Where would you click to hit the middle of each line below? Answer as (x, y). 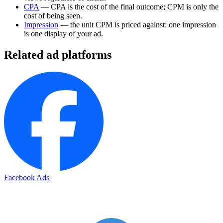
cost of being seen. (53, 16)
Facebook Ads (27, 178)
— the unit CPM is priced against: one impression (137, 25)
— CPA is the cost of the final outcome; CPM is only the (129, 7)
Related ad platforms (58, 55)
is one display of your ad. (63, 34)
